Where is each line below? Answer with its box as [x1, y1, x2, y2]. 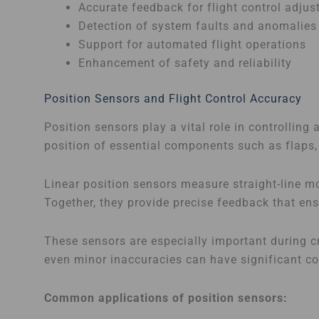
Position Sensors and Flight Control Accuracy [44, 91, 302, 105]
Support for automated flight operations [78, 37, 306, 51]
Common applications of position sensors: [44, 291, 288, 305]
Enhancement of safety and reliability [78, 56, 292, 70]
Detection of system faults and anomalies [78, 19, 317, 33]
